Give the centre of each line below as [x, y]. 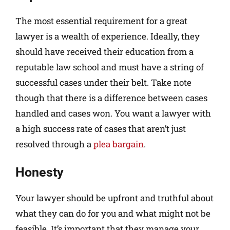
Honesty [40, 172]
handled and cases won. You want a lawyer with [113, 113]
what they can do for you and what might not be [113, 214]
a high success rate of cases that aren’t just [101, 128]
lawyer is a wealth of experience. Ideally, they [108, 36]
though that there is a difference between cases [111, 98]
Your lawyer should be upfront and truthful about [114, 198]
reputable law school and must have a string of [110, 67]
